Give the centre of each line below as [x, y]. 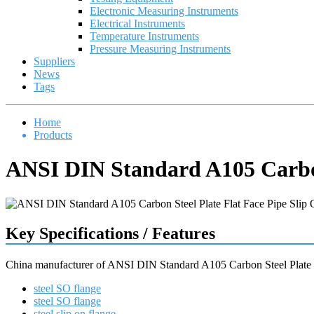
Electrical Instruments [137, 23]
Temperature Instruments [144, 36]
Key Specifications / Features [110, 233]
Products [53, 135]
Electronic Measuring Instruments [164, 11]
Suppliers [54, 61]
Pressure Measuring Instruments [160, 49]
